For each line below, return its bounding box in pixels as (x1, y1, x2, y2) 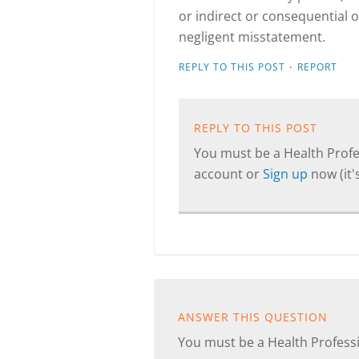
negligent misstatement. (179, 28, 325, 46)
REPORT (297, 60, 337, 74)
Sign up (263, 165, 311, 183)
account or (194, 165, 263, 183)
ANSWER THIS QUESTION (178, 309, 328, 325)
